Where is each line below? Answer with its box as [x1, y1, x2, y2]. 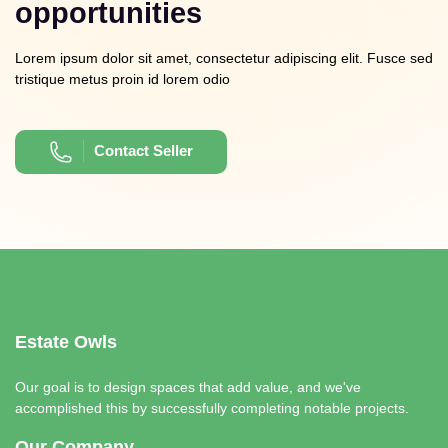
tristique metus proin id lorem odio [15, 71, 230, 88]
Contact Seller [94, 142, 193, 160]
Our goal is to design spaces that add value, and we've [15, 379, 361, 396]
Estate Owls [15, 332, 117, 353]
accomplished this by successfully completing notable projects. [15, 400, 409, 417]
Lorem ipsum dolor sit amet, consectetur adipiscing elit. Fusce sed [15, 50, 433, 67]
